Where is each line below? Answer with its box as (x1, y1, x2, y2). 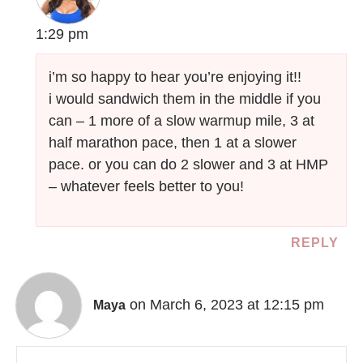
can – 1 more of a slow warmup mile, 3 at (49, 113, 315, 130)
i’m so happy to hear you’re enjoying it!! (49, 69, 302, 86)
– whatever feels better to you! (49, 178, 245, 195)
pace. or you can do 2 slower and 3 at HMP (49, 156, 329, 173)
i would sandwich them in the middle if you (49, 91, 322, 108)
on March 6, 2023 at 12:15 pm (130, 296, 324, 313)
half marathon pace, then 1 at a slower (49, 135, 297, 152)
